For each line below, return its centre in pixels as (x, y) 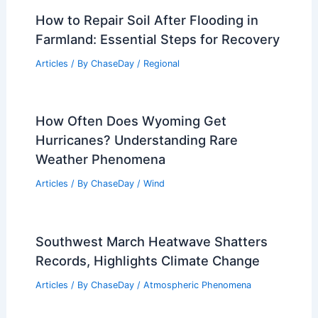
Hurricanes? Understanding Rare (136, 140)
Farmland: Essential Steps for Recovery (157, 39)
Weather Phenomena (100, 159)
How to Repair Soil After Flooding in (147, 20)
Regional (161, 63)
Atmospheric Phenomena (197, 285)
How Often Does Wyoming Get (131, 121)
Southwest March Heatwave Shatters (151, 242)
